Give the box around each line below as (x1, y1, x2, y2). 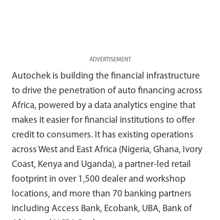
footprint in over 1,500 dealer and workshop (12, 174, 186, 184)
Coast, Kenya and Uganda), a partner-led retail (12, 160, 191, 169)
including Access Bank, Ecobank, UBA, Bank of (12, 204, 192, 214)
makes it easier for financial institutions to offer (12, 115, 195, 125)
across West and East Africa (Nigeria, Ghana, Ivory (12, 145, 202, 155)
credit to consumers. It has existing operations (12, 130, 193, 140)
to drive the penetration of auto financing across (12, 86, 202, 96)
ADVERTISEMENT (89, 56, 131, 63)
